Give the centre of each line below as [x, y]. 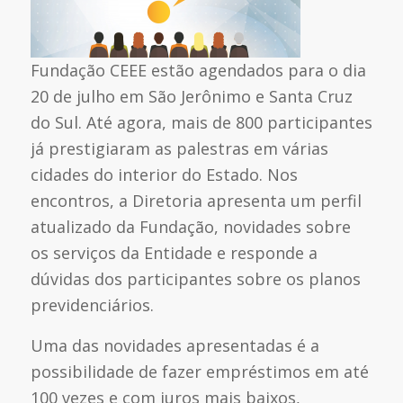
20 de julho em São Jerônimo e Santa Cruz [191, 97]
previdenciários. [92, 305]
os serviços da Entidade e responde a [174, 253]
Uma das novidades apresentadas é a [175, 345]
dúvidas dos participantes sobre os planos [195, 279]
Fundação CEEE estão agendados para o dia [198, 71]
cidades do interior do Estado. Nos [164, 175]
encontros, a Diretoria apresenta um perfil [196, 201]
